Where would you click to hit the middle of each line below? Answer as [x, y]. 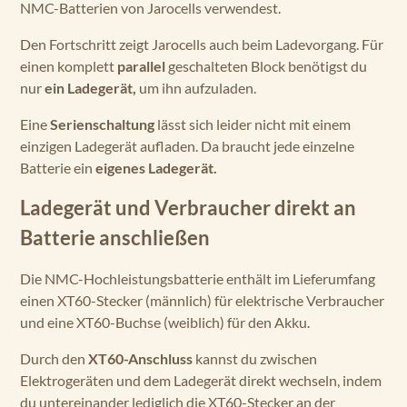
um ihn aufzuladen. [198, 88]
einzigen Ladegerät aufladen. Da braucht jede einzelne [187, 146]
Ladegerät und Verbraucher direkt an [188, 208]
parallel [143, 66]
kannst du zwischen [256, 358]
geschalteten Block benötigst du [268, 66]
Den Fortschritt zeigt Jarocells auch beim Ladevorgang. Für [202, 44]
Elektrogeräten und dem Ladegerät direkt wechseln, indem [201, 380]
